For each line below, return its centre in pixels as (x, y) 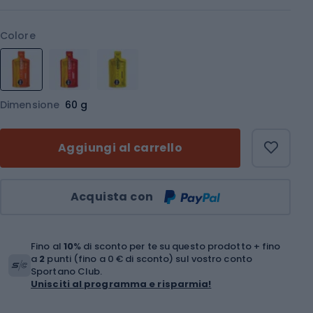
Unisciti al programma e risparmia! (121, 284)
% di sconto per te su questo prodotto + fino (177, 246)
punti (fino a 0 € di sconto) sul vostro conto (148, 259)
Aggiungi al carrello (120, 147)
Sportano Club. (67, 271)
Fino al (47, 246)
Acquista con (112, 196)
